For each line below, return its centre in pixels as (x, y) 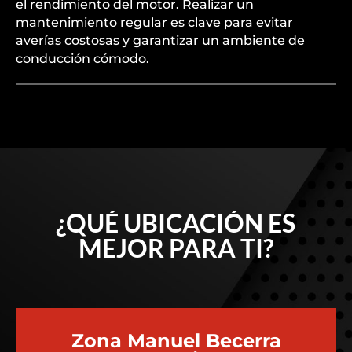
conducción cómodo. (82, 59)
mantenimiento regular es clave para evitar (154, 22)
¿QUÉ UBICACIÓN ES (176, 223)
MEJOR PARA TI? (176, 248)
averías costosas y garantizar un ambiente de (160, 40)
